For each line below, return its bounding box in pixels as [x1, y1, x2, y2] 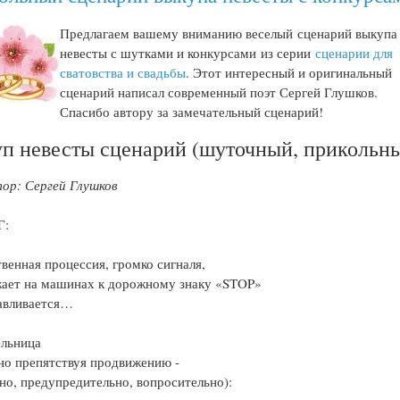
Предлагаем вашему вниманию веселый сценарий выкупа [60, 23, 398, 42]
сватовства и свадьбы [60, 62, 187, 81]
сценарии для [315, 43, 394, 62]
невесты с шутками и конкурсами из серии [60, 43, 316, 62]
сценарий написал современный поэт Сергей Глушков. [60, 82, 379, 101]
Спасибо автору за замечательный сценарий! [60, 102, 324, 121]
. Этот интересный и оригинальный [186, 62, 393, 81]
